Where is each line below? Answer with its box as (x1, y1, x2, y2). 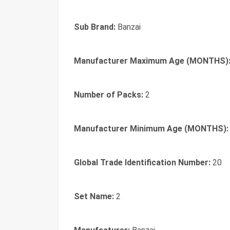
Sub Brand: (74, 22, 116, 32)
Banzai (116, 22, 141, 32)
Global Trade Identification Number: (74, 158, 210, 167)
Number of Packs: (74, 90, 143, 100)
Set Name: (74, 191, 114, 201)
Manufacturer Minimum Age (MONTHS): (74, 124, 228, 133)
